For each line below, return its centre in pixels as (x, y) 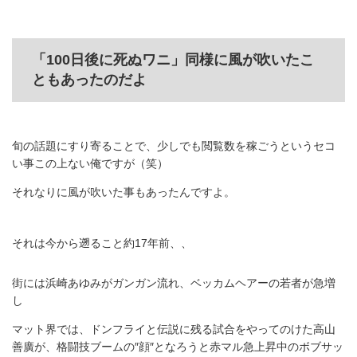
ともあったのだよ (89, 80)
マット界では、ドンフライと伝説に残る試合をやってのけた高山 (174, 330)
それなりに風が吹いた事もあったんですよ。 (124, 192)
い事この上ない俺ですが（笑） (90, 164)
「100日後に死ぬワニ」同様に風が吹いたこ (173, 60)
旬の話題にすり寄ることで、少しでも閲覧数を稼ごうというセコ (174, 146)
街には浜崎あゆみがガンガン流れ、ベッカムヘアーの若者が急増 (174, 283)
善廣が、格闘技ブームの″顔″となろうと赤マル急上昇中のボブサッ (178, 347)
